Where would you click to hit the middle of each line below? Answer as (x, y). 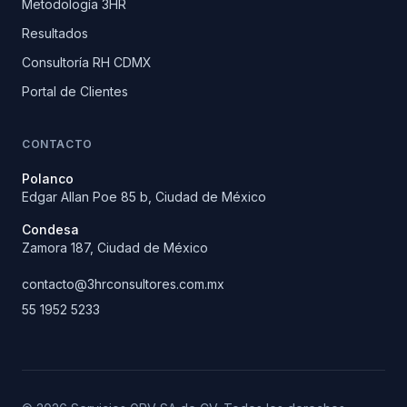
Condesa (50, 229)
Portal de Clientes (75, 91)
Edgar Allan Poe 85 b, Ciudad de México (144, 196)
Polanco (48, 178)
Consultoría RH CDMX (87, 62)
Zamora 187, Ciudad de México (115, 247)
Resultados (55, 33)
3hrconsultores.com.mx (156, 283)
